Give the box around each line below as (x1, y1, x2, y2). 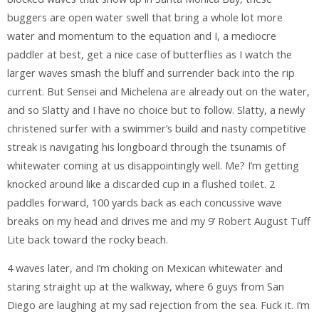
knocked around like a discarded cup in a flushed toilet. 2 (7, 177, 275, 191)
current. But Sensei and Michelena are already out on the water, (7, 84, 310, 98)
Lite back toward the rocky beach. (7, 232, 168, 246)
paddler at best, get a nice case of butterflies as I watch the (7, 47, 292, 61)
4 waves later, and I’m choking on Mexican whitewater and (7, 261, 283, 276)
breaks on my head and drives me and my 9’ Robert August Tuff (7, 214, 310, 228)
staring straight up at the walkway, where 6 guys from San (7, 280, 284, 294)
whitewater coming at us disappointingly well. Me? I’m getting (7, 158, 299, 172)
